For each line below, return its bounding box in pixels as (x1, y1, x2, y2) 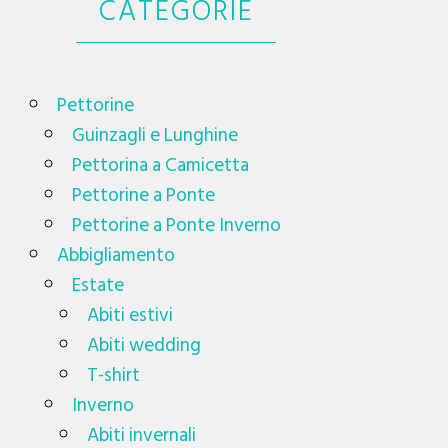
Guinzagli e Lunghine (72, 119, 239, 151)
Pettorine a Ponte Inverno (72, 209, 282, 241)
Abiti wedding (87, 329, 202, 361)
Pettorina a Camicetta (72, 149, 250, 181)
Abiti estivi (87, 299, 174, 331)
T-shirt (87, 359, 141, 391)
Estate (72, 269, 125, 301)
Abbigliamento (57, 239, 176, 271)
